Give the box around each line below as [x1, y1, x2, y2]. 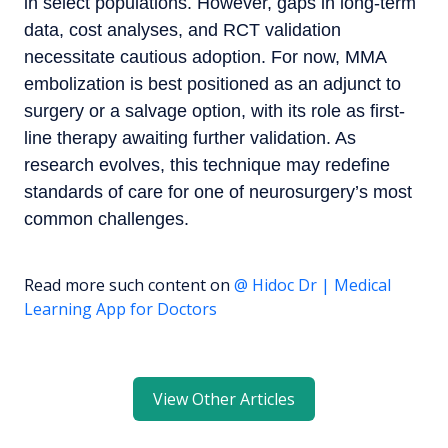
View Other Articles [153, 387, 295, 410]
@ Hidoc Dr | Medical [234, 273, 391, 296]
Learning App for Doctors [24, 297, 217, 320]
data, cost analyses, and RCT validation [24, 19, 341, 40]
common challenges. [24, 208, 189, 229]
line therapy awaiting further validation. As [24, 127, 356, 148]
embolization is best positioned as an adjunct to [24, 73, 401, 94]
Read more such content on [24, 273, 234, 296]
